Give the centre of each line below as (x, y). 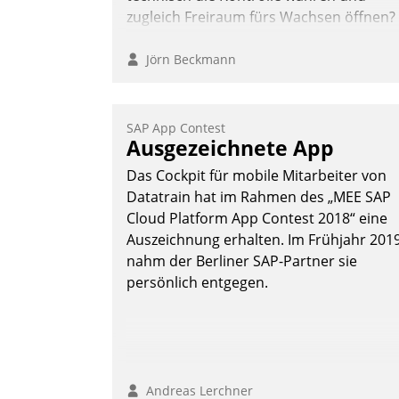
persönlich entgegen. (197, 283)
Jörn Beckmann (187, 60)
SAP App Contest (176, 128)
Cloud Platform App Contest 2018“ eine (257, 219)
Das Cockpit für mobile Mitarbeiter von (256, 176)
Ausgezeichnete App (230, 148)
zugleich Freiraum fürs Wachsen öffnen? (261, 17)
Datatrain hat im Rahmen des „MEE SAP (259, 197)
